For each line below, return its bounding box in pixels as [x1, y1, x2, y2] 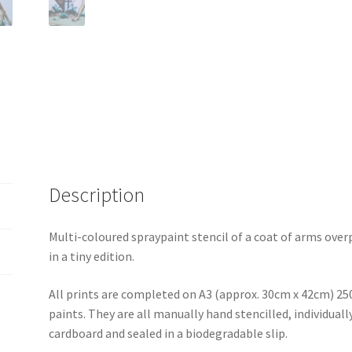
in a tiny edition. [49, 248, 135, 265]
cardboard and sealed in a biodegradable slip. [49, 325, 288, 342]
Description [49, 181, 145, 207]
